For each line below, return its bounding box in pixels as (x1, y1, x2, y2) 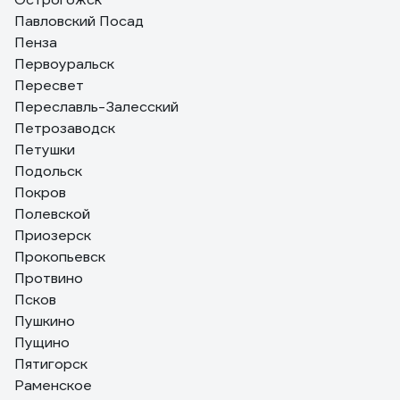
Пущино (14, 333, 70, 352)
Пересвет (14, 76, 84, 95)
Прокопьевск (14, 247, 105, 266)
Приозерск (14, 226, 91, 245)
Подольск (14, 162, 82, 180)
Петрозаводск (14, 119, 115, 137)
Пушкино (14, 312, 75, 330)
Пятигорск (14, 354, 87, 373)
